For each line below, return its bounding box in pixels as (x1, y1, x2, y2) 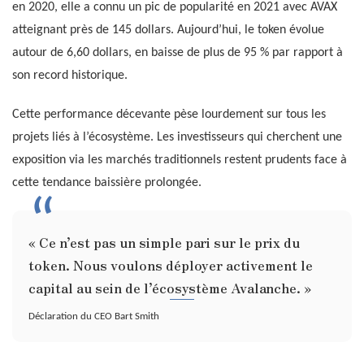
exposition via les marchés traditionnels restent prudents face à (12, 153, 347, 167)
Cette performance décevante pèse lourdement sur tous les (12, 107, 326, 121)
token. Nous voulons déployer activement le (28, 254, 313, 275)
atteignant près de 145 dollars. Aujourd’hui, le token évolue (12, 23, 324, 37)
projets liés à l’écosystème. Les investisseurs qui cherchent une (12, 130, 342, 144)
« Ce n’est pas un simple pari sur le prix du (28, 232, 300, 252)
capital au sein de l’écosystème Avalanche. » (28, 277, 311, 297)
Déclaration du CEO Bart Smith (28, 311, 159, 323)
